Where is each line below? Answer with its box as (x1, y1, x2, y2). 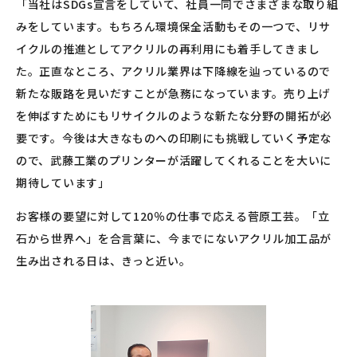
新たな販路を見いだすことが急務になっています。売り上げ (16, 85, 331, 102)
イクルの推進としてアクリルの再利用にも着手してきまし (16, 41, 320, 57)
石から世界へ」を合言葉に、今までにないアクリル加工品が (16, 230, 331, 247)
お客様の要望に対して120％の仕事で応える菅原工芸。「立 (16, 208, 330, 225)
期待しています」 (16, 175, 110, 191)
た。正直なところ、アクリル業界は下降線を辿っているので (16, 63, 331, 80)
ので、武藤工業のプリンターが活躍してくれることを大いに (16, 152, 331, 169)
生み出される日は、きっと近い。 (16, 253, 191, 269)
